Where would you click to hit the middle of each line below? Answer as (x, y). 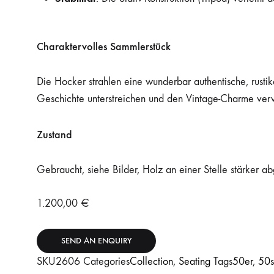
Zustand (54, 135)
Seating (194, 262)
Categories (106, 262)
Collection (151, 262)
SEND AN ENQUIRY (96, 241)
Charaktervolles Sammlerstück (104, 47)
